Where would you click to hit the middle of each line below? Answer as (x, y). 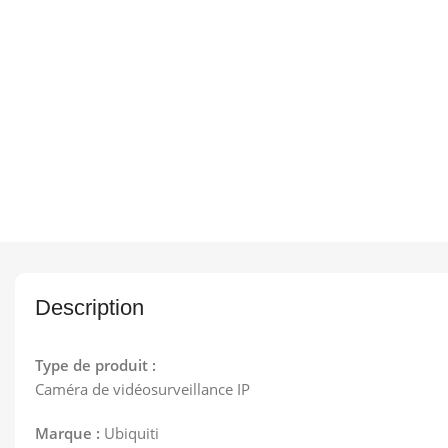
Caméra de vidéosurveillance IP (142, 389)
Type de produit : (95, 365)
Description (89, 307)
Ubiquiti (131, 433)
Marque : (67, 433)
